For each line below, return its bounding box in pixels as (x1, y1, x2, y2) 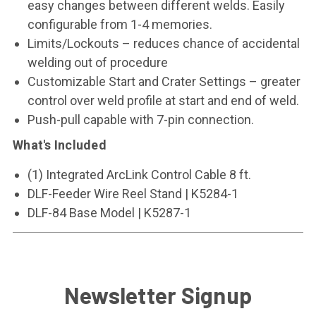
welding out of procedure (27, 55, 168, 70)
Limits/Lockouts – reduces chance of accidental (27, 36, 300, 51)
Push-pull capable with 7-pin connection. (27, 112, 254, 127)
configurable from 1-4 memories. (27, 17, 212, 32)
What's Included (13, 138, 107, 152)
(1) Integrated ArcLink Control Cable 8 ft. (27, 167, 251, 182)
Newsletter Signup (63, 281, 253, 308)
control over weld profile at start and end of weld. (27, 93, 299, 108)
